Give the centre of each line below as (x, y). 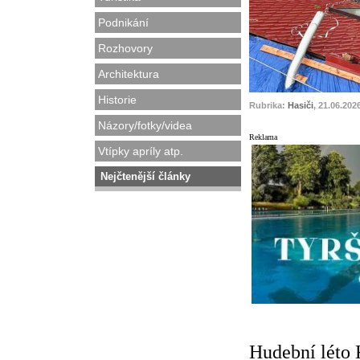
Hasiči (301, 105)
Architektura (129, 74)
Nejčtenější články (145, 176)
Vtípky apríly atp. (141, 151)
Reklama (263, 137)
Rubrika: (268, 105)
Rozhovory (125, 48)
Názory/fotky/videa (145, 125)
